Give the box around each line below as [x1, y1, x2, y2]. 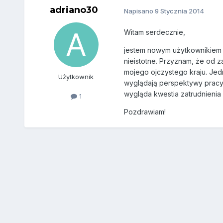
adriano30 [50, 4, 99, 16]
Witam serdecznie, [123, 28, 185, 37]
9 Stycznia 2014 [154, 6, 204, 15]
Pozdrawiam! [123, 108, 166, 116]
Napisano [123, 6, 155, 15]
